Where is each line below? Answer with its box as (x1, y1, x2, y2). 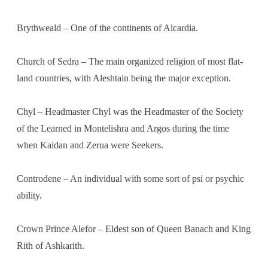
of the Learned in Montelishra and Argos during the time (17, 123, 229, 133)
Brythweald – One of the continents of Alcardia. (17, 22, 198, 33)
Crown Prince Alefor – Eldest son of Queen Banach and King (17, 223, 251, 234)
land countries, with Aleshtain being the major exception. (17, 72, 231, 83)
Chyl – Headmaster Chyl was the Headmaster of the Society (17, 106, 243, 117)
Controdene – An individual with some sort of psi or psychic (17, 173, 244, 184)
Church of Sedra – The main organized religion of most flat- (17, 56, 243, 66)
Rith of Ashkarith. (17, 240, 84, 251)
